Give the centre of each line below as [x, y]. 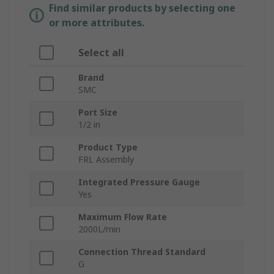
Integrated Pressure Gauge [139, 182]
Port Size [98, 113]
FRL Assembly [106, 160]
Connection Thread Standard [142, 252]
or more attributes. [97, 23]
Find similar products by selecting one [142, 8]
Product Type [108, 147]
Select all [101, 53]
